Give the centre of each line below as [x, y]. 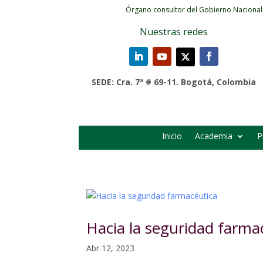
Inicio [172, 136]
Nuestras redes [173, 32]
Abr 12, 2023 [110, 248]
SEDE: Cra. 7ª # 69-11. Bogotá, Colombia [173, 82]
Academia [214, 136]
